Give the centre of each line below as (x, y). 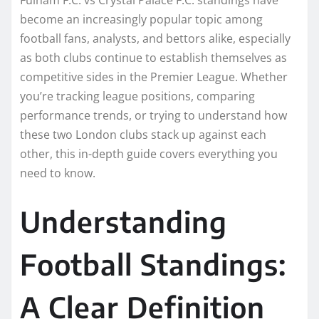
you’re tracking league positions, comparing (137, 96)
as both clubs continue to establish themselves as (153, 57)
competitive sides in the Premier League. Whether (154, 77)
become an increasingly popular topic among (141, 19)
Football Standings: (153, 264)
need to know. (58, 173)
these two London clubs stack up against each (143, 134)
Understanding (124, 221)
